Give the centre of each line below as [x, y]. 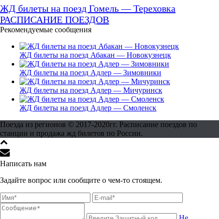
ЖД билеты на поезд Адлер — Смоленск [88, 108]
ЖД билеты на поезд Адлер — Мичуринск [91, 90]
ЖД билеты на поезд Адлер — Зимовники [90, 73]
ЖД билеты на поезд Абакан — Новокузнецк [95, 55]
